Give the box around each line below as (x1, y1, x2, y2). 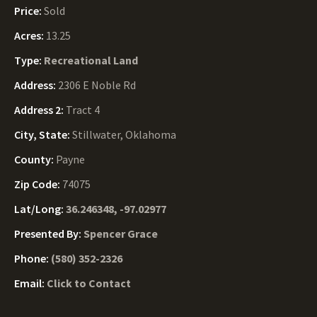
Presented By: (14, 226, 83, 241)
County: (14, 152, 56, 166)
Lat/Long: (14, 202, 66, 216)
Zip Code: (14, 177, 62, 191)
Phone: (14, 251, 51, 265)
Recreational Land (44, 53, 138, 67)
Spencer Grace (83, 226, 158, 241)
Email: (14, 276, 47, 290)
